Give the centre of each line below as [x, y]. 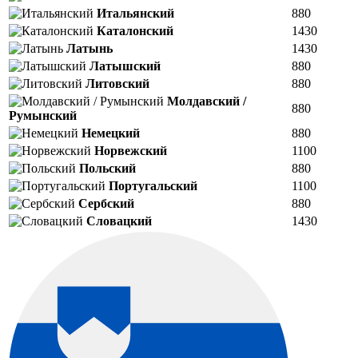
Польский [107, 169]
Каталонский [135, 31]
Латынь [89, 49]
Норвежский [131, 151]
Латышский [125, 66]
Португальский [153, 186]
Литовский [117, 84]
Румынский [43, 116]
